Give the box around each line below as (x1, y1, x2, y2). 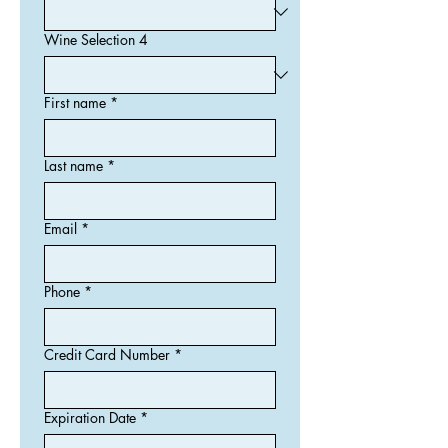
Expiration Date (44, 407, 136, 427)
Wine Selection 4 (44, 29, 148, 49)
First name (44, 92, 106, 112)
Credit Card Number (44, 344, 170, 364)
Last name (44, 155, 103, 175)
